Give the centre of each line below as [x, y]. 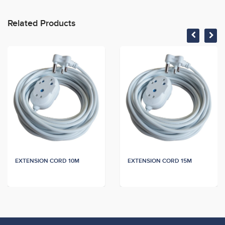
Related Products [42, 24]
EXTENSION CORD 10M [47, 161]
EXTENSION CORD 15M [160, 161]
